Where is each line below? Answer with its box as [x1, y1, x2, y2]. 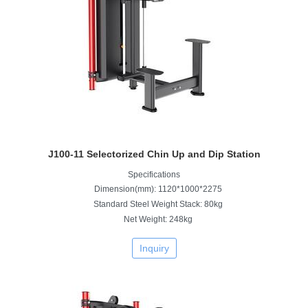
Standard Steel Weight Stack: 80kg [93, 199, 223, 209]
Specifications [128, 169, 180, 179]
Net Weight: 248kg [124, 214, 192, 224]
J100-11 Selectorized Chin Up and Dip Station [47, 148, 261, 159]
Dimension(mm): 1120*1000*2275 [94, 184, 222, 194]
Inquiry [139, 242, 169, 254]
